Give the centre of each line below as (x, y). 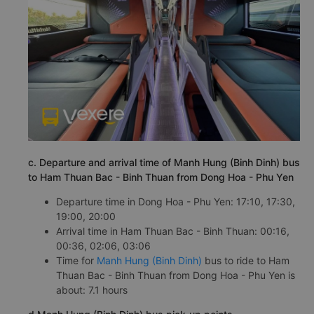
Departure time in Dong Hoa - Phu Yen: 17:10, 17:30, (176, 201)
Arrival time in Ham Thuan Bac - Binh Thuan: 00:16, (173, 231)
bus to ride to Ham (246, 260)
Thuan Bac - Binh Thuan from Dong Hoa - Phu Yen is (176, 275)
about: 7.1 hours (92, 289)
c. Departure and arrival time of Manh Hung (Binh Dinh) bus (164, 162)
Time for (76, 260)
